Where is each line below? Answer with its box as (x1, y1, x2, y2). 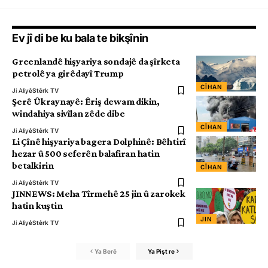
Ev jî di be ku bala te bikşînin (12, 32, 148, 45)
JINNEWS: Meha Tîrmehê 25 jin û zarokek (12, 188, 185, 199)
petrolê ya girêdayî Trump (12, 68, 124, 79)
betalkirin (12, 160, 54, 171)
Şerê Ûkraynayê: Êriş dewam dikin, (12, 96, 160, 107)
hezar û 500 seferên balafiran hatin (12, 148, 160, 159)
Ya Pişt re (147, 247, 175, 255)
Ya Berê (95, 247, 117, 255)
